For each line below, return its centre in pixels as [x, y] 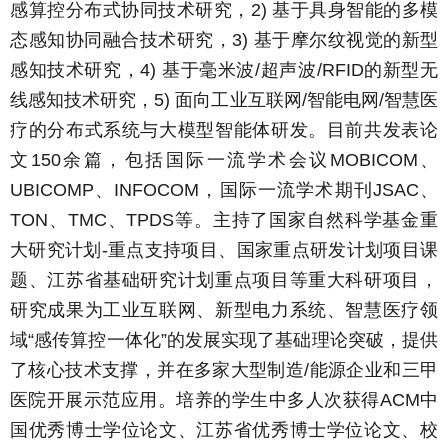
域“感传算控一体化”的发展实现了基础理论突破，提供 [224, 339]
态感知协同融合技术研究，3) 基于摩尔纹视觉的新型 [224, 39]
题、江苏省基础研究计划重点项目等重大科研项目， [224, 279]
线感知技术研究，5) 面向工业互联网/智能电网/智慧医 [224, 99]
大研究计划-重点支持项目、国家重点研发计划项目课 [224, 249]
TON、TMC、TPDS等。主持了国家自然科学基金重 [224, 219]
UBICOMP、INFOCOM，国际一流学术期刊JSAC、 [224, 189]
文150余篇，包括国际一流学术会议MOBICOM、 [224, 159]
